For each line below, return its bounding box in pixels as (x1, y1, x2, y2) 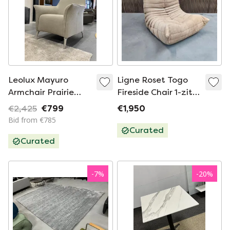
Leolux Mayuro (8, 75, 68, 85)
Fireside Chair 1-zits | (117, 87, 200, 97)
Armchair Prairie (8, 87, 74, 97)
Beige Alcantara (117, 100, 184, 109)
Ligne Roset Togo (117, 75, 188, 85)
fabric (8, 100, 32, 109)
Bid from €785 (8, 115, 56, 125)
